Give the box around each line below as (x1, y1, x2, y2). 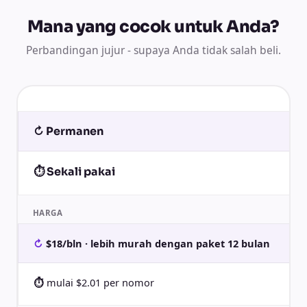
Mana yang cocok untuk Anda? (27, 16, 280, 37)
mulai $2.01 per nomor (46, 275, 154, 289)
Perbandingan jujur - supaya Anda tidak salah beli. (26, 42, 281, 58)
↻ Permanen (33, 123, 103, 138)
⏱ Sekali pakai (33, 164, 115, 179)
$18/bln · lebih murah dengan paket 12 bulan (45, 236, 270, 250)
